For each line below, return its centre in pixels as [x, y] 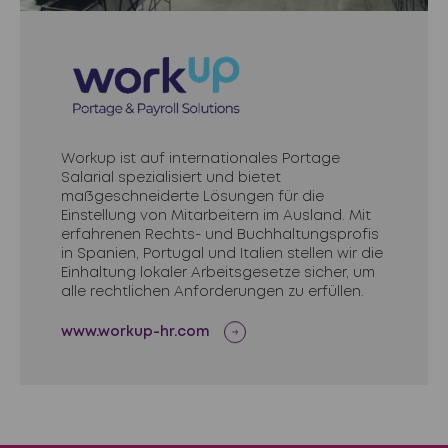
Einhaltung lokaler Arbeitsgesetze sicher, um [217, 273]
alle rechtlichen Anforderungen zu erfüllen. [212, 292]
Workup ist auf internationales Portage [200, 159]
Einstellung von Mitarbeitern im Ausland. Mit [215, 216]
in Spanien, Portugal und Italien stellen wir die [221, 254]
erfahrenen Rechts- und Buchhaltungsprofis [219, 235]
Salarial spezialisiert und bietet [170, 178]
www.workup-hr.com [135, 332]
